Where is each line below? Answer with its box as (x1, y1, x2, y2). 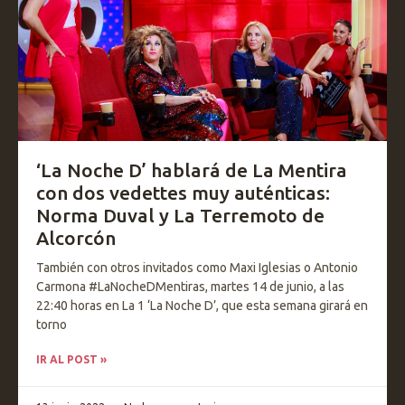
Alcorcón (36, 227, 116, 249)
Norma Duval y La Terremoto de (36, 204, 325, 226)
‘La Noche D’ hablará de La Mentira (36, 159, 347, 181)
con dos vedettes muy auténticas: (36, 182, 330, 203)
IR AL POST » (36, 353, 107, 365)
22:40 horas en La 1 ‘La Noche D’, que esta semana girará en (36, 298, 368, 313)
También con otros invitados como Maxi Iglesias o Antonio (36, 260, 358, 275)
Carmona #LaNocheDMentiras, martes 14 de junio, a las (36, 279, 344, 294)
